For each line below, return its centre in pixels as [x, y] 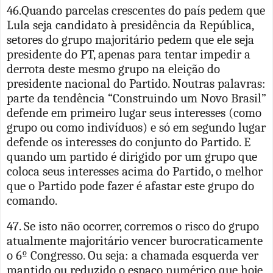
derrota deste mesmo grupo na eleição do [113, 69]
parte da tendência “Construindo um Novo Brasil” [136, 98]
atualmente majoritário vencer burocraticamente [135, 240]
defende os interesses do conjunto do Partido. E [129, 142]
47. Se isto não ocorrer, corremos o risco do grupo [133, 226]
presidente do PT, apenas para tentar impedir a [129, 54]
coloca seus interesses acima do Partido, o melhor [135, 171]
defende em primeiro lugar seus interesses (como [134, 112]
